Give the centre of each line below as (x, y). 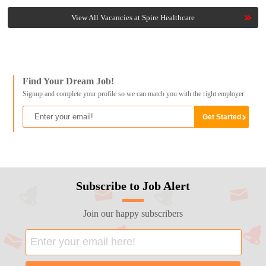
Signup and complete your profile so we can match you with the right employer (133, 94)
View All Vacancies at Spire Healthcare (133, 18)
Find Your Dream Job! (68, 81)
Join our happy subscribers (133, 213)
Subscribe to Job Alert (133, 186)
